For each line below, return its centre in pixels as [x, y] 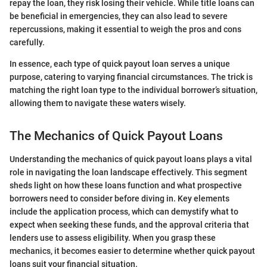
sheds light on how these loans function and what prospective [126, 185]
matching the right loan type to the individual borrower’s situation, [133, 90]
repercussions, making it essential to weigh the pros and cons [125, 30]
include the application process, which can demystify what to [124, 211]
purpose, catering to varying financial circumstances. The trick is [131, 77]
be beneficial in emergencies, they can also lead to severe [119, 16]
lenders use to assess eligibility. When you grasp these [113, 237]
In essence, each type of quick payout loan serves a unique [120, 64]
